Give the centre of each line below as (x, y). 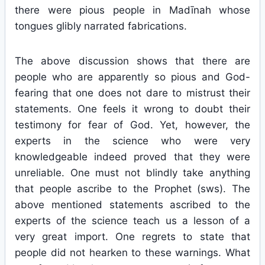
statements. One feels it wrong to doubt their (132, 109)
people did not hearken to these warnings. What (132, 253)
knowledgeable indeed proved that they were (132, 157)
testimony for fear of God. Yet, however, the (132, 125)
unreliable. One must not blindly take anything (132, 173)
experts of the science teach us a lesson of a (132, 221)
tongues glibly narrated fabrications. (101, 26)
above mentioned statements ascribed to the (132, 205)
